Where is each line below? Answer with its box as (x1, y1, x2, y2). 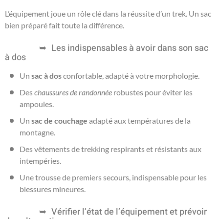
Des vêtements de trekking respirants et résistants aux (20, 144, 201, 153)
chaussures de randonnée (34, 87, 112, 97)
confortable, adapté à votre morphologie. (62, 70, 199, 80)
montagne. (20, 127, 55, 137)
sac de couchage (31, 115, 88, 125)
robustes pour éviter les (112, 87, 193, 97)
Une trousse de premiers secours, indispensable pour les (20, 172, 207, 182)
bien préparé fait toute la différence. (5, 20, 124, 30)
